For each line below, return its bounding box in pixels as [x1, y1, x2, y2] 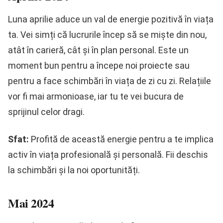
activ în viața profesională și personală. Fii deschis [8, 149, 208, 160]
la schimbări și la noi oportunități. [8, 165, 140, 176]
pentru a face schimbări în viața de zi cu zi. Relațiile [8, 76, 211, 87]
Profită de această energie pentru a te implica [29, 134, 214, 145]
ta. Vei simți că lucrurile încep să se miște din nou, [8, 29, 207, 40]
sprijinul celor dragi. [8, 107, 85, 117]
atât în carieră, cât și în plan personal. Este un [8, 45, 189, 56]
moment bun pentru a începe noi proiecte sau [8, 60, 190, 71]
